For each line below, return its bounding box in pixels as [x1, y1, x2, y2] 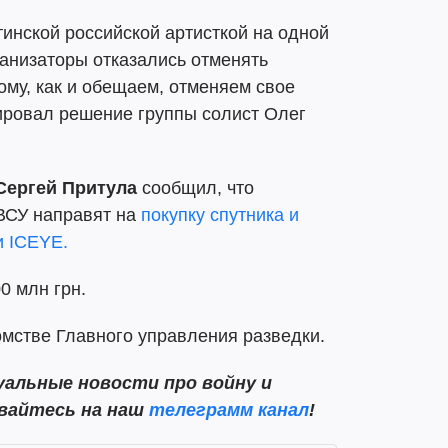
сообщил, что [137, 178, 254, 198]
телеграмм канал [149, 400, 309, 420]
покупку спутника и [141, 205, 299, 225]
